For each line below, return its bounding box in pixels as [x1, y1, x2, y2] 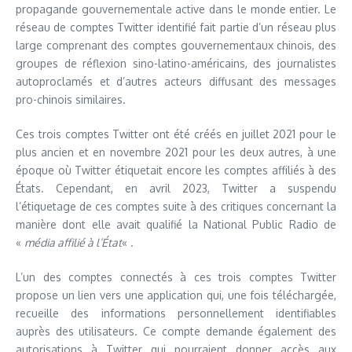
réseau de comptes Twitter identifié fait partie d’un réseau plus [16, 20, 336, 34]
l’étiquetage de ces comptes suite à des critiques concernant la [16, 200, 336, 213]
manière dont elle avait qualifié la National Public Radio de [16, 218, 336, 231]
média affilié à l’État [24, 236, 122, 249]
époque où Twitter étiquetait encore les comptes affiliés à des [16, 163, 336, 177]
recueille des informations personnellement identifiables [16, 306, 336, 320]
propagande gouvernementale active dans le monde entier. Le [16, 2, 336, 16]
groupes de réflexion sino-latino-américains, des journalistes [16, 57, 336, 70]
